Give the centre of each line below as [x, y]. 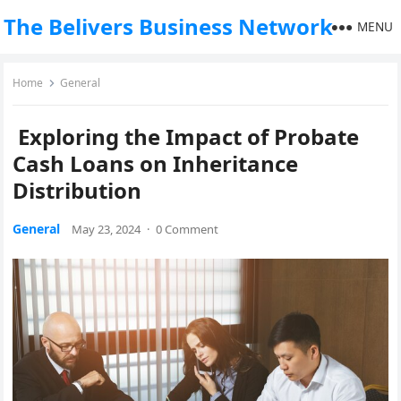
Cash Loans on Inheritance [156, 163]
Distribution [77, 190]
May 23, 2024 [107, 229]
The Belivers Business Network [169, 26]
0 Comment [188, 229]
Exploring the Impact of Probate [186, 137]
